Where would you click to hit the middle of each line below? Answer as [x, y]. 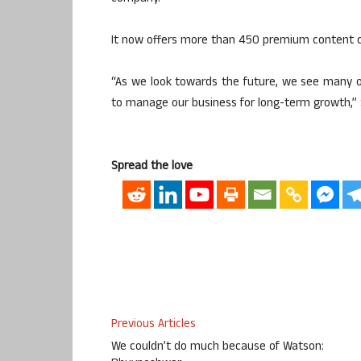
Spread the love [152, 167]
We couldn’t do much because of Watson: [218, 348]
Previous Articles [154, 326]
